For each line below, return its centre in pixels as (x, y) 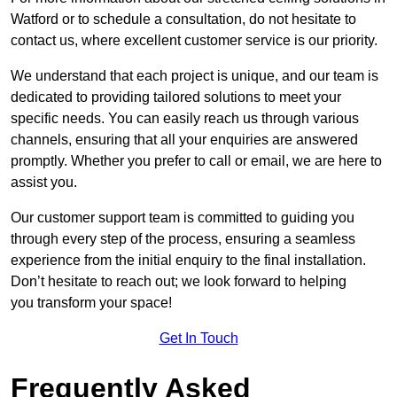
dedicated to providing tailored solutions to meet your (176, 97)
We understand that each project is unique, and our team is (195, 75)
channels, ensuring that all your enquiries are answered (184, 139)
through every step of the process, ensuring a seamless (183, 238)
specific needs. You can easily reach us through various (185, 118)
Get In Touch (198, 338)
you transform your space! (91, 302)
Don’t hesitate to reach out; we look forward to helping (179, 281)
